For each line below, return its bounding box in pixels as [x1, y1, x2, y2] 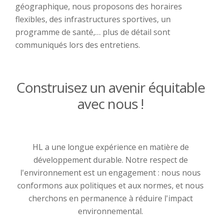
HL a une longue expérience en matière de [32, 142, 189, 153]
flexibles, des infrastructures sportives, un [15, 14, 171, 25]
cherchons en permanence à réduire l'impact [28, 193, 193, 204]
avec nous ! [77, 94, 144, 113]
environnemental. [78, 206, 143, 217]
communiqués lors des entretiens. [15, 39, 144, 51]
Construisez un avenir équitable [16, 78, 205, 97]
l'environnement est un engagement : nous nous [20, 167, 201, 179]
